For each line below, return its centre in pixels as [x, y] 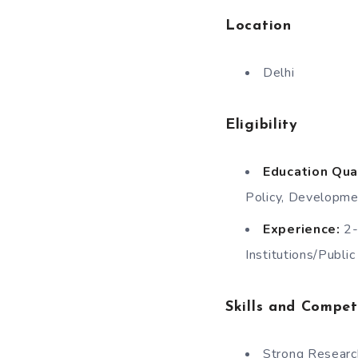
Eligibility [262, 125]
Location [259, 26]
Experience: [302, 229]
